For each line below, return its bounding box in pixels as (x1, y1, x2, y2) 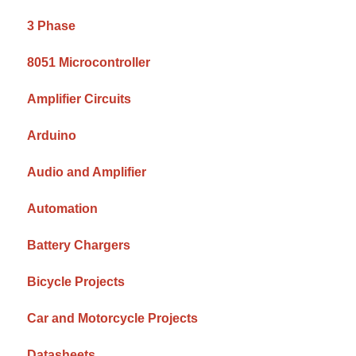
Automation (27, 201, 99, 215)
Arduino (27, 128, 77, 142)
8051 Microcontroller (27, 55, 151, 69)
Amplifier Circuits (27, 91, 132, 106)
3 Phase (27, 18, 76, 33)
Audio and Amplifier (27, 164, 147, 179)
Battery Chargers (27, 238, 131, 252)
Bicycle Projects (27, 274, 126, 288)
